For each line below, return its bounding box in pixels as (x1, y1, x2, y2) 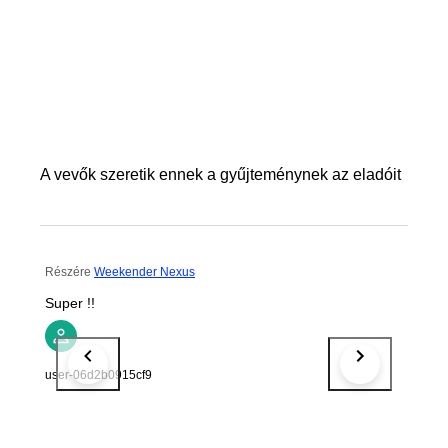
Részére (45, 264, 91, 279)
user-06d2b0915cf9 (45, 367, 152, 382)
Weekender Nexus (94, 264, 195, 279)
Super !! (45, 294, 95, 311)
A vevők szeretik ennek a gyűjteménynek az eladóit (40, 165, 401, 183)
